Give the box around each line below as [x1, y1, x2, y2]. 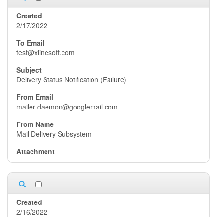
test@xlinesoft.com [16, 47, 75, 57]
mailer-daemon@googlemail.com [16, 102, 118, 111]
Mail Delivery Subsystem [16, 129, 92, 139]
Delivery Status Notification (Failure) [16, 75, 126, 84]
